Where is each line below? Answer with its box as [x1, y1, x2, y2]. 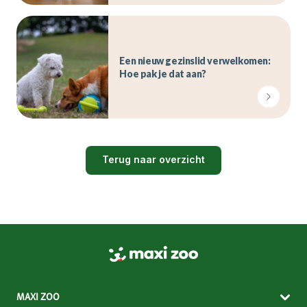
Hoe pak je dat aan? [119, 67, 206, 79]
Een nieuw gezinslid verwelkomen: [119, 54, 271, 66]
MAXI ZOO [16, 291, 60, 304]
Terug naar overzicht [102, 153, 205, 165]
